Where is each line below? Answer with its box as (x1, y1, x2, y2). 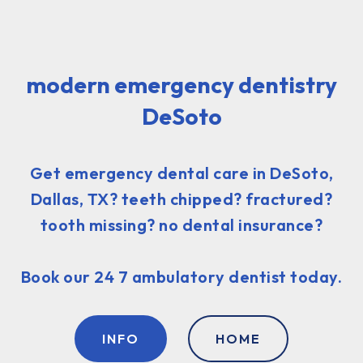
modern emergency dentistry (26, 70, 337, 99)
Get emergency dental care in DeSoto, (29, 163, 334, 183)
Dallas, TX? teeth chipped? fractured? (30, 189, 333, 209)
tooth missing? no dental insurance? (40, 215, 323, 235)
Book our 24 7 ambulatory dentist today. (20, 267, 343, 287)
